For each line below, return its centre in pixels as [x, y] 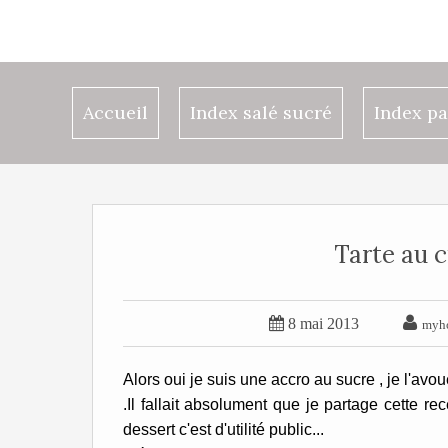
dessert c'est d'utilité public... [223, 429]
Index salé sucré [261, 112]
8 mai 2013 [323, 323]
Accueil [115, 112]
